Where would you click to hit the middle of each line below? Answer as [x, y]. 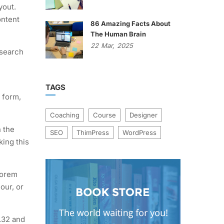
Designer [143, 115]
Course [104, 115]
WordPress [139, 132]
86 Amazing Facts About [130, 23]
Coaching [65, 115]
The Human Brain [118, 34]
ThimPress [93, 132]
